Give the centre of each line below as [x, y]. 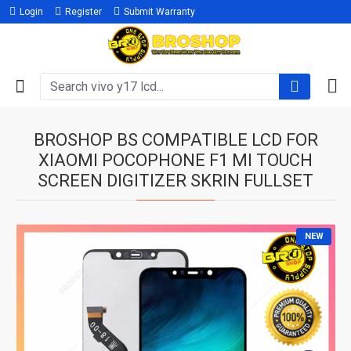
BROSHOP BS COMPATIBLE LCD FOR [175, 140]
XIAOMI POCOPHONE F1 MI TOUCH [175, 160]
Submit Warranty [159, 12]
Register [83, 12]
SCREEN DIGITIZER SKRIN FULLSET [175, 181]
